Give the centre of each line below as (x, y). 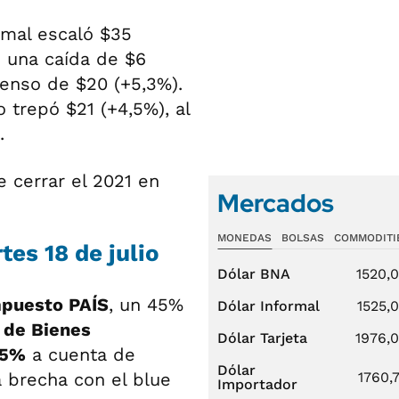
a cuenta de (81, 354)
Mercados (276, 203)
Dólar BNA (254, 274)
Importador (257, 384)
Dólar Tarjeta (262, 338)
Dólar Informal (269, 306)
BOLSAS (302, 238)
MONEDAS (244, 238)
